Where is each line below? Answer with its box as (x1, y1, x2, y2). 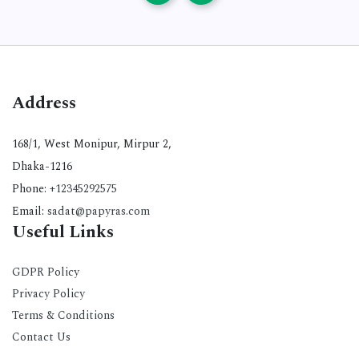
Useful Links (12, 220, 114, 245)
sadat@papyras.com (47, 203, 150, 220)
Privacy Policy (12, 285, 85, 302)
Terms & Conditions (12, 307, 115, 324)
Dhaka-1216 (12, 158, 72, 175)
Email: (12, 203, 47, 220)
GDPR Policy (12, 264, 79, 280)
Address (12, 91, 76, 116)
